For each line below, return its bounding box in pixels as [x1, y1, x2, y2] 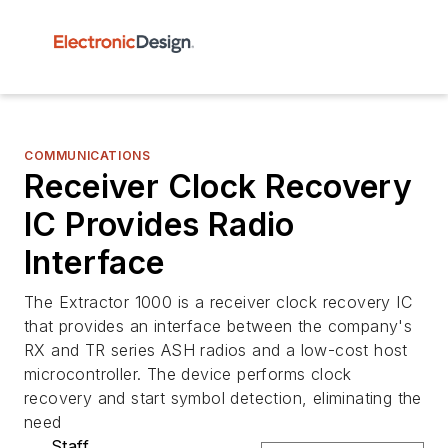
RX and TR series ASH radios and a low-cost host [24, 340, 408, 360]
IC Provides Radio [24, 205, 295, 244]
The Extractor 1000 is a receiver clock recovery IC [24, 292, 412, 312]
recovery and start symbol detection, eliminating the [24, 388, 422, 408]
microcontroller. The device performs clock [24, 364, 352, 384]
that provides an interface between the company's [24, 316, 413, 336]
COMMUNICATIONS [24, 148, 151, 163]
